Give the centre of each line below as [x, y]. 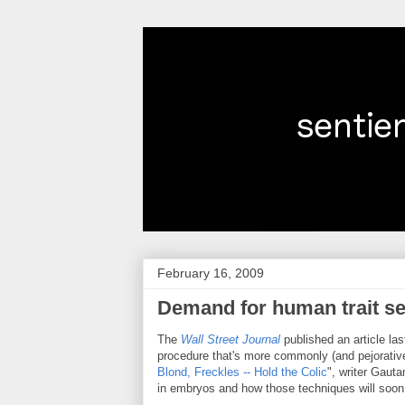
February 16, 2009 [211, 273]
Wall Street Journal [231, 339]
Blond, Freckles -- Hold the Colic [242, 372]
